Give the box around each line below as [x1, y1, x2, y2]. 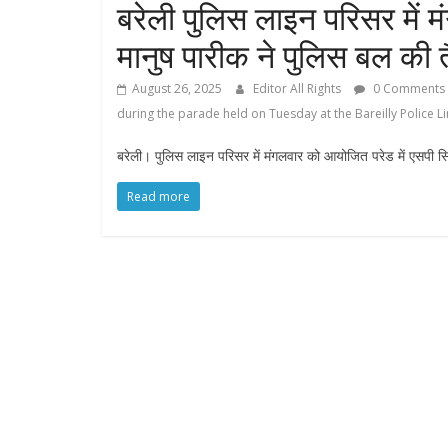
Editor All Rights [253, 80, 344, 98]
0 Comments [370, 80, 445, 98]
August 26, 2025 [132, 80, 222, 98]
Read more [127, 188, 190, 206]
